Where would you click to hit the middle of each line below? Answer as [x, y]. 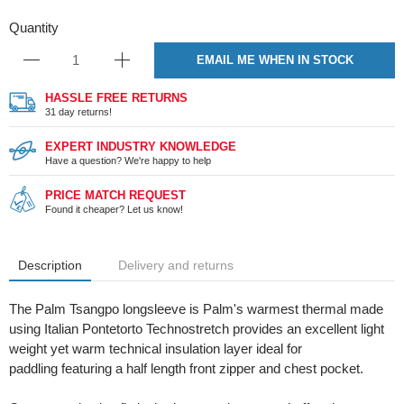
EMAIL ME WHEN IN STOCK [275, 60]
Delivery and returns [176, 265]
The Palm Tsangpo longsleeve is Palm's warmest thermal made [196, 308]
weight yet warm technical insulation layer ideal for [156, 348]
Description [50, 265]
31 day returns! [78, 111]
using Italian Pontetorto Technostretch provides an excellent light [197, 328]
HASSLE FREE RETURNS [116, 97]
